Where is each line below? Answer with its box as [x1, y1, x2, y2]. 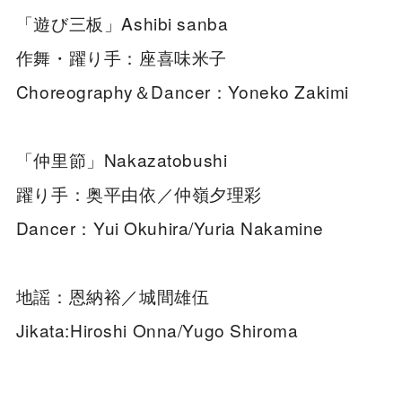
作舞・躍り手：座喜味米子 [15, 45, 227, 70]
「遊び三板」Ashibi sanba [15, 11, 229, 36]
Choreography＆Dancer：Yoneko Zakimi [15, 79, 384, 104]
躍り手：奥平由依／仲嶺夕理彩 [15, 181, 262, 206]
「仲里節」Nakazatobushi [15, 147, 228, 172]
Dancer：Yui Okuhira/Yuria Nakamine [15, 215, 324, 240]
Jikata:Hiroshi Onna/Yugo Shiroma [15, 318, 299, 343]
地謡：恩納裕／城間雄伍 [15, 284, 210, 309]
